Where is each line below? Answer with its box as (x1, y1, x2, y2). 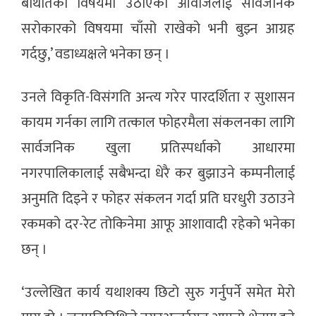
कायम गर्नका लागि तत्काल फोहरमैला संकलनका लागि (21, 111, 295, 135)
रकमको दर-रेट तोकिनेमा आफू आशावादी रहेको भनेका (21, 212, 295, 237)
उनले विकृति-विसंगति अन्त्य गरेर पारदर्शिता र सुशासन (21, 85, 295, 110)
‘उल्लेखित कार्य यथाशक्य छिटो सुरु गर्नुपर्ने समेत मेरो (21, 281, 295, 305)
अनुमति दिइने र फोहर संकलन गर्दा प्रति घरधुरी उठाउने (21, 187, 295, 212)
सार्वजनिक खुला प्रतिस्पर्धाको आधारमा (21, 136, 295, 161)
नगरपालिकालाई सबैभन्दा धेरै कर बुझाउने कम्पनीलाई (21, 162, 295, 186)
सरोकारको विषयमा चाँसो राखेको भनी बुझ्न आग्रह (21, 17, 295, 42)
